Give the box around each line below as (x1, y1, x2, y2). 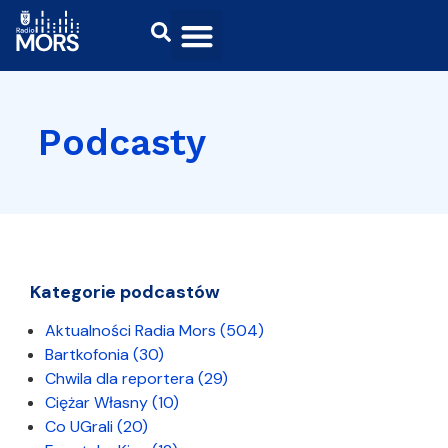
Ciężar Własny (45, 392, 152, 413)
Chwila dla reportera (45, 368, 198, 389)
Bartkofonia (45, 344, 133, 365)
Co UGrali (45, 416, 117, 437)
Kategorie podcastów (30, 280, 220, 304)
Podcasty (38, 121, 206, 164)
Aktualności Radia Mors (45, 320, 220, 341)
